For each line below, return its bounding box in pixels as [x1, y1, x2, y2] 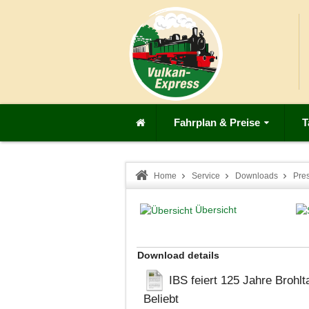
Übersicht [195, 203, 237, 215]
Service [192, 170, 220, 181]
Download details [137, 249, 219, 261]
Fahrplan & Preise [174, 117, 260, 128]
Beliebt [143, 291, 179, 306]
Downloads [235, 170, 278, 181]
